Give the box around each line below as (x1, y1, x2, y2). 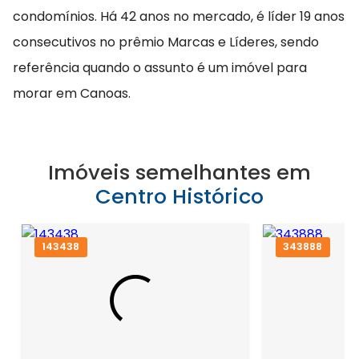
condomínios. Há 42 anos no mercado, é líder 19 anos (13, 6, 345, 26)
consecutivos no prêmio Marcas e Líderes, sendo (13, 32, 319, 51)
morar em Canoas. (13, 83, 131, 103)
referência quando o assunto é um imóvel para (13, 58, 307, 77)
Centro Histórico (95, 181, 264, 211)
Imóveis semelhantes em (47, 157, 311, 187)
